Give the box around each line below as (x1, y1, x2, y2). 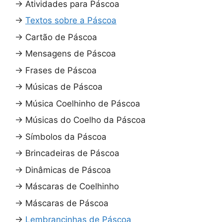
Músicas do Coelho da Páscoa (25, 115, 146, 125)
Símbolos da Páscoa (25, 131, 107, 142)
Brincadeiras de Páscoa (25, 148, 119, 159)
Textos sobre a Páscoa (25, 15, 116, 26)
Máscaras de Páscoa (25, 198, 109, 208)
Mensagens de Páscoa (25, 49, 116, 59)
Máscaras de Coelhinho (25, 181, 119, 192)
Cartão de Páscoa (25, 32, 97, 42)
